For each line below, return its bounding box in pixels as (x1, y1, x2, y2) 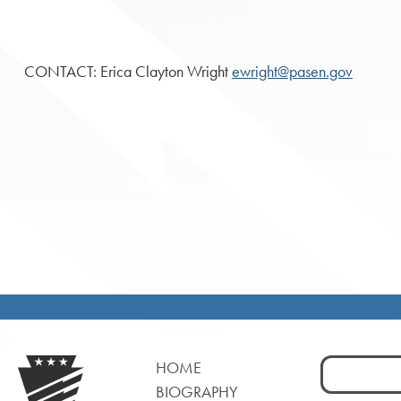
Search (319, 355, 363, 376)
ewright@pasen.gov (231, 62, 353, 82)
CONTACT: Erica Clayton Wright (23, 62, 232, 82)
